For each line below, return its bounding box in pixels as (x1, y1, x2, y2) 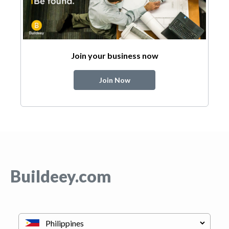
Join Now (99, 75, 130, 84)
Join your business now (71, 50, 158, 60)
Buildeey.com (10, 166, 111, 186)
